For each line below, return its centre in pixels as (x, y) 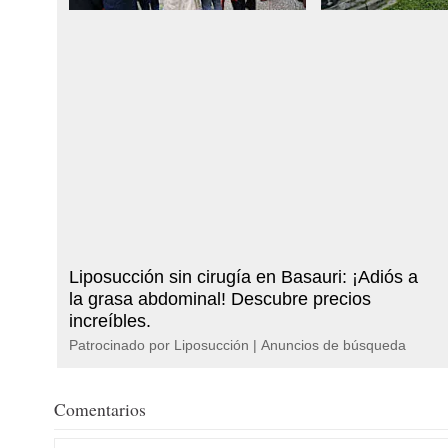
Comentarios (100, 409)
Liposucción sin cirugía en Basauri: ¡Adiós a (243, 276)
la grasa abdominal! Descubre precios (220, 298)
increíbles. (110, 320)
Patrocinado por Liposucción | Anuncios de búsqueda (237, 344)
